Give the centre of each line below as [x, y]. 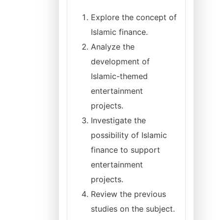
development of [120, 61]
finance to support [125, 150]
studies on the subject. [133, 209]
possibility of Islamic [129, 135]
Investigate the [118, 120]
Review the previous [128, 194]
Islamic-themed [119, 76]
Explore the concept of [134, 17]
